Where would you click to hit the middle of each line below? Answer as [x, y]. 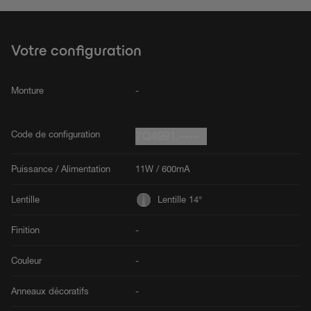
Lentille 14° [180, 200]
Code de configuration [56, 134]
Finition [25, 230]
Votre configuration [76, 50]
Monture [27, 91]
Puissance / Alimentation [61, 169]
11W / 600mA [163, 169]
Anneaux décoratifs [50, 291]
